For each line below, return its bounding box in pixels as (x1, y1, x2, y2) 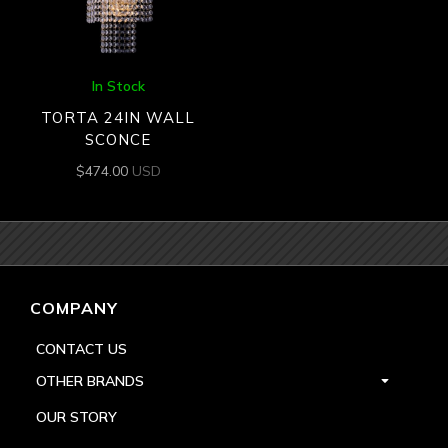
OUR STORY (36, 408, 117, 427)
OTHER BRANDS (36, 372, 144, 391)
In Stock (91, 77, 145, 96)
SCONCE (85, 129, 152, 149)
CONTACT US (36, 340, 127, 359)
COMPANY (30, 298, 118, 319)
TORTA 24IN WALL (41, 107, 196, 127)
